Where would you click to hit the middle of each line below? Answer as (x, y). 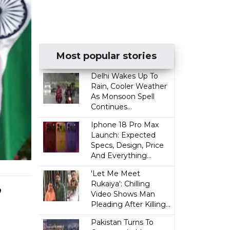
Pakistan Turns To (122, 222)
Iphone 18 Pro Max (125, 125)
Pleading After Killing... (131, 204)
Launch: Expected (123, 135)
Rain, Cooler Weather (129, 86)
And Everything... (121, 156)
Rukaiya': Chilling (121, 184)
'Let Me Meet (116, 174)
